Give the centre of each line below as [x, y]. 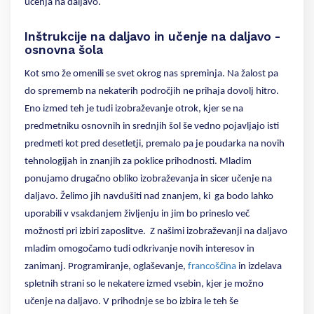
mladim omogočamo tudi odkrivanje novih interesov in [139, 250]
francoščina [213, 267]
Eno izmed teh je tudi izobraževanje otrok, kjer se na [134, 109]
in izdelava [260, 267]
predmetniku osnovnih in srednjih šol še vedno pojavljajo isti [152, 127]
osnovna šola [64, 50]
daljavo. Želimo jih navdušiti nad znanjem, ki [117, 197]
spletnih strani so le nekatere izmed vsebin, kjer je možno [144, 285]
